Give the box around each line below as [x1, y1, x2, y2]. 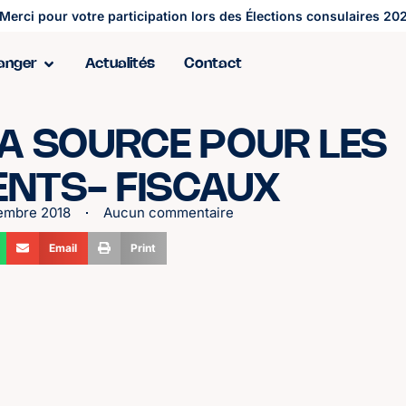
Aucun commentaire [103, 203, 235, 221]
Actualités [85, 56, 155, 71]
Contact [184, 56, 242, 71]
